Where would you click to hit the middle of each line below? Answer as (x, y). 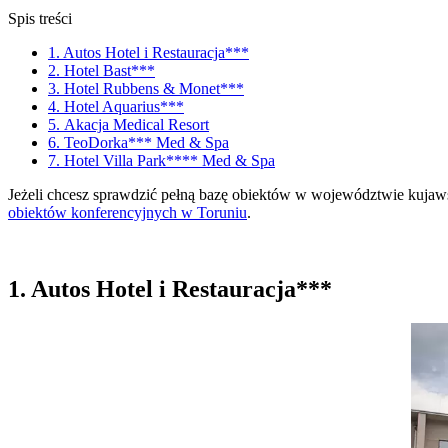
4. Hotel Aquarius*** (116, 106)
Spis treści (40, 18)
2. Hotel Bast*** (101, 70)
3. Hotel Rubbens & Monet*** (146, 88)
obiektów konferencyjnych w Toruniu (127, 212)
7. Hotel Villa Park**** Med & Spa (161, 160)
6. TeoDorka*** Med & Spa (138, 142)
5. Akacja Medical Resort (128, 124)
